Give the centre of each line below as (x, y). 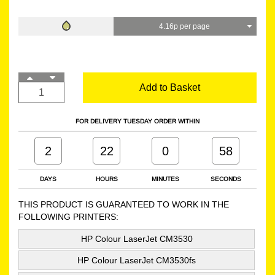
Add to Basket (169, 87)
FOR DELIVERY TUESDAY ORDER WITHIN (137, 121)
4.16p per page (185, 26)
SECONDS (226, 179)
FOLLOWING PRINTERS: (68, 216)
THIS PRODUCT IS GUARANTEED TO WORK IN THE (124, 204)
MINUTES (165, 179)
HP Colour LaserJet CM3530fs (137, 260)
